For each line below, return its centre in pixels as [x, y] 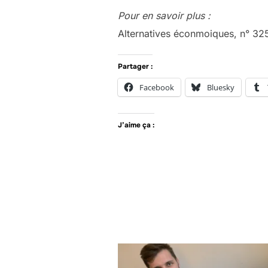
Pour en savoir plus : [164, 16]
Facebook [157, 87]
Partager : [135, 66]
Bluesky [221, 87]
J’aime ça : [136, 125]
